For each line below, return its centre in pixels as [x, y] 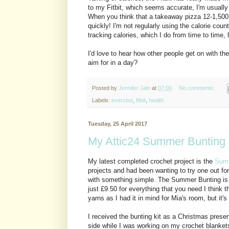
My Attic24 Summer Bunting [157, 142]
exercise [122, 100]
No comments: [198, 88]
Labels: [102, 100]
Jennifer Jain [134, 88]
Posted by [105, 88]
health [156, 100]
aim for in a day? [113, 63]
